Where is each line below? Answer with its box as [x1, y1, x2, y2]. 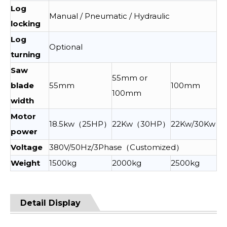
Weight [11, 158, 40, 168]
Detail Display [20, 198, 81, 208]
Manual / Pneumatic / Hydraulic [49, 11, 170, 21]
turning [11, 50, 41, 59]
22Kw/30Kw [171, 119, 215, 129]
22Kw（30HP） [112, 119, 170, 129]
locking [11, 19, 41, 28]
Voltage [11, 142, 43, 152]
